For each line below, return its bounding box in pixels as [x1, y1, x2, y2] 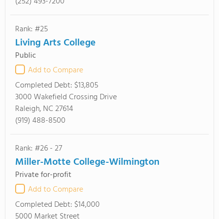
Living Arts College [15, 35, 96, 51]
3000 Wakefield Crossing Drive [15, 91, 117, 104]
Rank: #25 [15, 23, 48, 36]
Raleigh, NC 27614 [15, 103, 73, 115]
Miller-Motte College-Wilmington [15, 154, 159, 170]
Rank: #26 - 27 [15, 142, 62, 155]
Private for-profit [15, 169, 71, 181]
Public [15, 49, 36, 62]
